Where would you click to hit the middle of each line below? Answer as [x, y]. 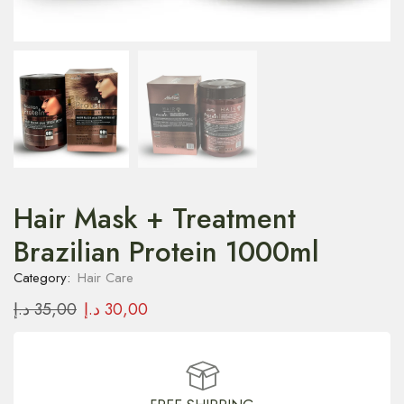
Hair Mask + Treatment [155, 218]
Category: [44, 277]
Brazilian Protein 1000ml [166, 252]
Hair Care [106, 277]
